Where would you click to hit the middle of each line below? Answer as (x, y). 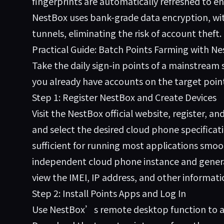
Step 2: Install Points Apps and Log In (109, 193)
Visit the (50, 113)
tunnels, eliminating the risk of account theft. (127, 33)
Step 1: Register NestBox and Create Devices (124, 97)
